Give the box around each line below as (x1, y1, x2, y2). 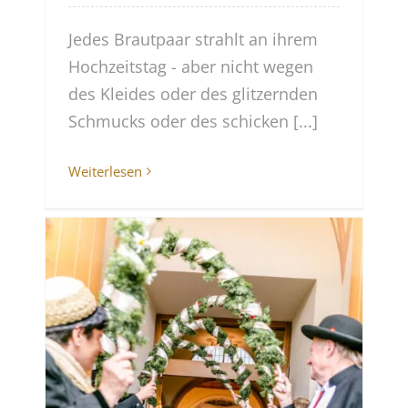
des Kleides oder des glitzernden (68, 83, 319, 106)
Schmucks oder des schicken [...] (68, 110, 319, 133)
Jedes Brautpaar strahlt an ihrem (68, 28, 319, 51)
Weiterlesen (68, 162, 143, 181)
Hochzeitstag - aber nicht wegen (68, 56, 314, 78)
